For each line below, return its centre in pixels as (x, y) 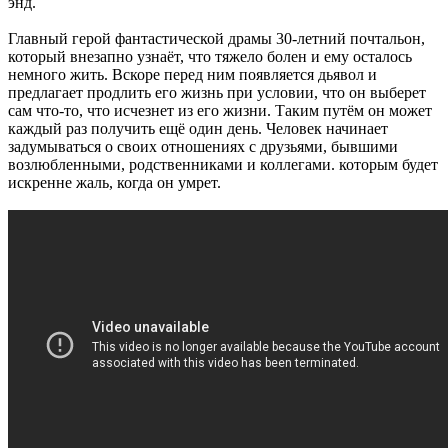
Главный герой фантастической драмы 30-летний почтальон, (216, 38)
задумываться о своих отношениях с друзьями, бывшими (203, 146)
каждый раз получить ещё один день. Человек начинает (198, 128)
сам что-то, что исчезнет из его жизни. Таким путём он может (220, 110)
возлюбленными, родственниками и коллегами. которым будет (223, 164)
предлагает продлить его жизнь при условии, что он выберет (217, 92)
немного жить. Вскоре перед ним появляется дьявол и (192, 74)
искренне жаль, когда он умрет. (114, 182)
